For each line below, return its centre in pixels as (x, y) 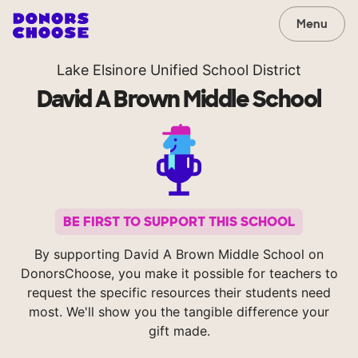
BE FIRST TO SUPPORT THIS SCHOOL (179, 222)
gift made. (179, 331)
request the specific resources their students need (179, 293)
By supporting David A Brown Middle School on (179, 255)
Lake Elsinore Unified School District (179, 70)
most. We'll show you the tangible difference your (179, 312)
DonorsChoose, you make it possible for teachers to (179, 274)
